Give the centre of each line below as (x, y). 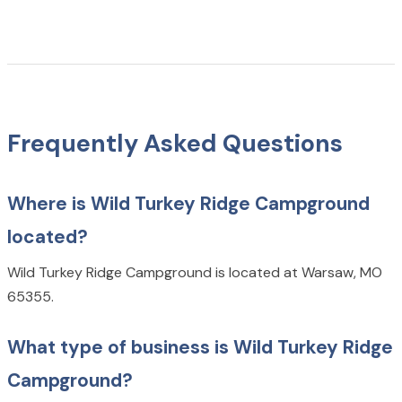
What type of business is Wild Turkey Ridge (200, 347)
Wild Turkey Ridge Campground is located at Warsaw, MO (195, 273)
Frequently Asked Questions (175, 144)
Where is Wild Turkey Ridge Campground (188, 204)
